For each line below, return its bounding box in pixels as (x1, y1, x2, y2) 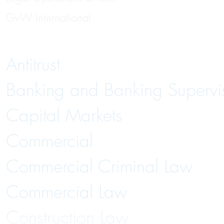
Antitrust (6, 53, 60, 76)
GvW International (6, 10, 90, 25)
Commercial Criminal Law (6, 155, 192, 178)
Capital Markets (6, 104, 122, 127)
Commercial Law (6, 181, 127, 203)
